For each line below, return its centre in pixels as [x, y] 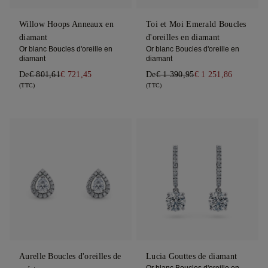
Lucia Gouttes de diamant [191, 257]
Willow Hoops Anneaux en [66, 25]
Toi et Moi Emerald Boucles [196, 25]
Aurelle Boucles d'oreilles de [70, 257]
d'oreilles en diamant [183, 38]
